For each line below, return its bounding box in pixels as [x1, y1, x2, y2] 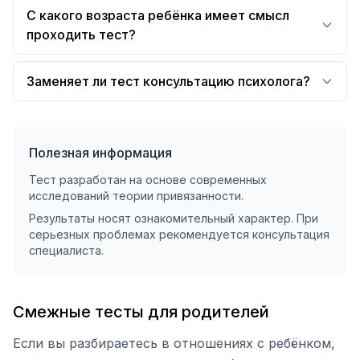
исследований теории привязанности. [29, 189, 243, 202]
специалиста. [29, 243, 104, 257]
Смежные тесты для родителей [13, 302, 269, 321]
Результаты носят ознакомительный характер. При [29, 211, 318, 225]
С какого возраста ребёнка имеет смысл [27, 7, 289, 23]
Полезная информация [29, 145, 172, 161]
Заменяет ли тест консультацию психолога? [27, 73, 310, 89]
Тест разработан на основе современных [29, 173, 267, 186]
